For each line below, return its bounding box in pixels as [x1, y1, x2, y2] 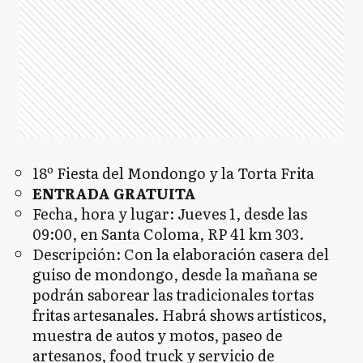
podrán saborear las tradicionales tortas [32, 284, 314, 305]
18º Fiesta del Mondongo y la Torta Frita [32, 162, 314, 184]
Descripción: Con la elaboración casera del [32, 243, 329, 265]
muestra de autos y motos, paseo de [32, 324, 283, 346]
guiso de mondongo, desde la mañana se [32, 263, 318, 285]
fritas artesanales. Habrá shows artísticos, [32, 304, 327, 326]
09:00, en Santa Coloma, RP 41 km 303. [32, 223, 304, 245]
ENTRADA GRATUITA [32, 182, 196, 204]
